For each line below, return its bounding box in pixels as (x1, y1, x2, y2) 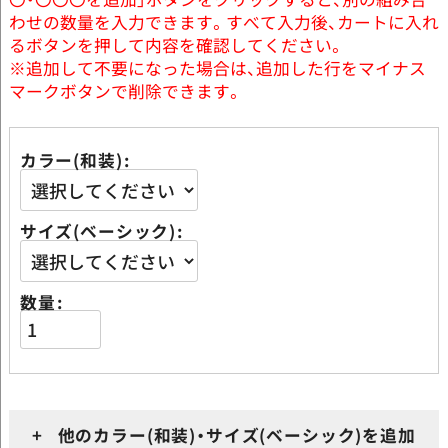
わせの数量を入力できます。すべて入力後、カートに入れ (8, 10, 439, 35)
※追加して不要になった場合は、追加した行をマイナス (8, 56, 426, 81)
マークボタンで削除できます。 (8, 79, 243, 104)
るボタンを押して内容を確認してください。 (8, 33, 345, 58)
